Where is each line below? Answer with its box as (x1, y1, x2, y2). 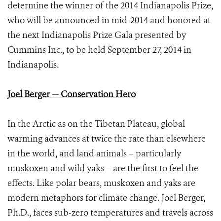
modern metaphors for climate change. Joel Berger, (7, 192, 205, 204)
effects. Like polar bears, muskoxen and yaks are (7, 177, 195, 189)
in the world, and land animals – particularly (7, 147, 181, 159)
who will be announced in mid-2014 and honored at (7, 14, 211, 26)
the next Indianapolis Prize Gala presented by (7, 29, 186, 41)
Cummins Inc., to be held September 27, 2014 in (7, 44, 191, 56)
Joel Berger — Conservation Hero (7, 88, 136, 100)
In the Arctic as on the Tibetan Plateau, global (7, 118, 185, 130)
